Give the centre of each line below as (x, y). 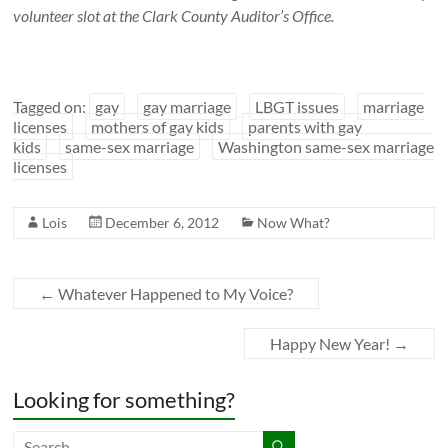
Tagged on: (51, 106)
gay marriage (187, 106)
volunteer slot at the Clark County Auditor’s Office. (174, 15)
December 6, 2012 (162, 222)
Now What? (294, 222)
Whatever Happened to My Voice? (174, 293)
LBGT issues (297, 106)
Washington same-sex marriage (326, 146)
